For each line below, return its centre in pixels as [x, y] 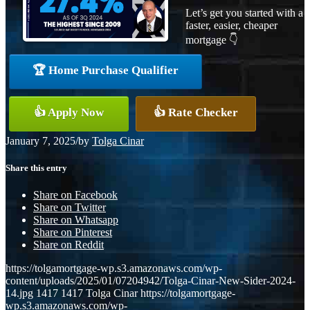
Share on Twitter [70, 208]
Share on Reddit [69, 245]
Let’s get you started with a [244, 12]
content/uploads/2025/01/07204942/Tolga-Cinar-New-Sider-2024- [151, 281]
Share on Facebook [75, 195]
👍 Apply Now [69, 112]
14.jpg [19, 293]
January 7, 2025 [40, 140]
